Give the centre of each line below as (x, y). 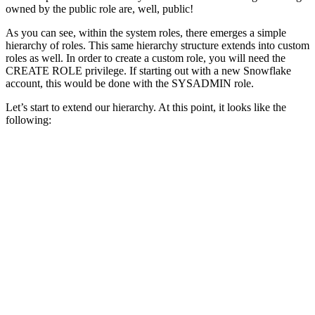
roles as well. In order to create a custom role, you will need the (146, 58)
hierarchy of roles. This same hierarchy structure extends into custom (157, 46)
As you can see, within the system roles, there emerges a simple (146, 33)
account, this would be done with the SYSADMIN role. (130, 84)
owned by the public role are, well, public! (99, 9)
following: (28, 120)
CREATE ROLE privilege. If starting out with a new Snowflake (148, 71)
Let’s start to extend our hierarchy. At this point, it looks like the (146, 108)
